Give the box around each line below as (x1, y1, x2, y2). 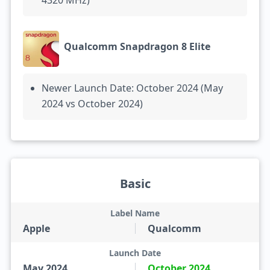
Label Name (110, 207, 160, 219)
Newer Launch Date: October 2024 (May (41, 81, 223, 95)
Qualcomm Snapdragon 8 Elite (63, 39, 210, 53)
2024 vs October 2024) (41, 97, 143, 110)
